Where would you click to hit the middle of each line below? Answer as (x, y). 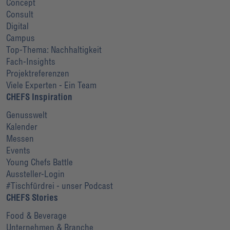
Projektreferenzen (38, 73)
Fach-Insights (31, 61)
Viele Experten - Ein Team (51, 85)
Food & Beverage (36, 215)
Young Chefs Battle (40, 162)
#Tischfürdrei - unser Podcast (60, 185)
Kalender (22, 126)
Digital (17, 26)
